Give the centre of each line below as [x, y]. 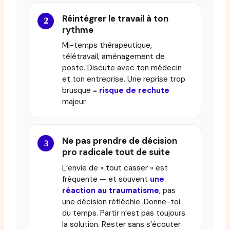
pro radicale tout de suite [116, 152]
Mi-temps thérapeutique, [107, 45]
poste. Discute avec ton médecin [122, 68]
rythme [78, 30]
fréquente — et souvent [106, 179]
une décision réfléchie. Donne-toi [121, 202]
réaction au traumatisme [111, 190]
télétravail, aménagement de [113, 57]
